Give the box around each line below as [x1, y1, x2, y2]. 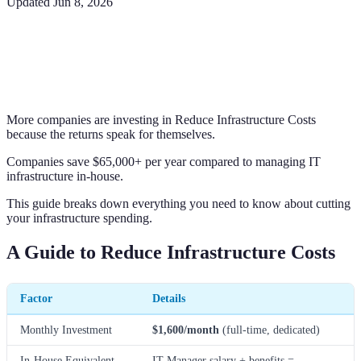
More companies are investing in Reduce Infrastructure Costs [6, 112, 316, 127]
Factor [20, 291, 52, 305]
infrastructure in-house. [6, 168, 123, 183]
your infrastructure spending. [6, 210, 152, 225]
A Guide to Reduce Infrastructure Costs [6, 241, 335, 263]
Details [152, 291, 185, 305]
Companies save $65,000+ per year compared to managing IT [6, 154, 321, 168]
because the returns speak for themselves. [6, 127, 215, 141]
